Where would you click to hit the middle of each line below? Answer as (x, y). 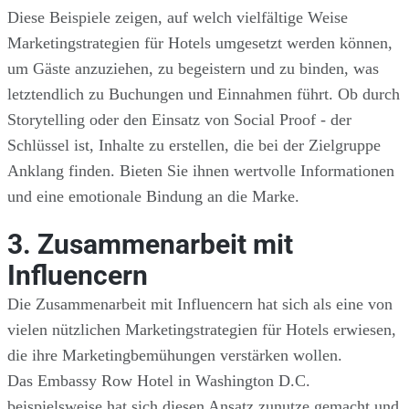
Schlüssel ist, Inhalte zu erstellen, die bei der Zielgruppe (194, 145)
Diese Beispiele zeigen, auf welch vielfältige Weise (178, 17)
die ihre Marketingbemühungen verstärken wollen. (175, 355)
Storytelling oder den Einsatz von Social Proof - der (179, 119)
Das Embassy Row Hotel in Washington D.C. (159, 380)
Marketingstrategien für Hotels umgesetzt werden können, (200, 42)
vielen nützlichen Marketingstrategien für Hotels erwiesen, (202, 329)
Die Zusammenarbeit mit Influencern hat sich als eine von (200, 304)
